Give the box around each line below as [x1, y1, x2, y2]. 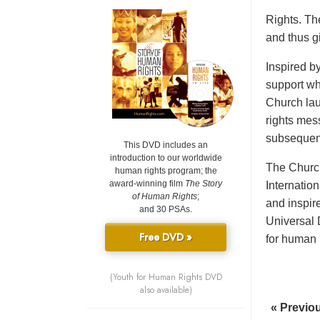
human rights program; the [114, 166, 217, 176]
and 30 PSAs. [139, 204, 192, 215]
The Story [185, 179, 222, 189]
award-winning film [109, 179, 185, 189]
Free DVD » [139, 230, 192, 245]
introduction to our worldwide [109, 153, 222, 164]
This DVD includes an [124, 140, 208, 151]
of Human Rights [132, 191, 197, 202]
